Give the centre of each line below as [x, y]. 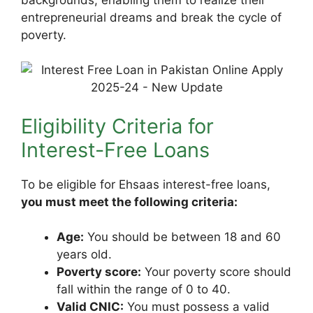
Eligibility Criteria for [117, 126]
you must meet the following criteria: [129, 202]
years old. [84, 254]
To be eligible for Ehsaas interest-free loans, [146, 184]
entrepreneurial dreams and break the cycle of [151, 17]
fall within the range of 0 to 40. [144, 289]
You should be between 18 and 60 [182, 237]
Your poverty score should [216, 272]
